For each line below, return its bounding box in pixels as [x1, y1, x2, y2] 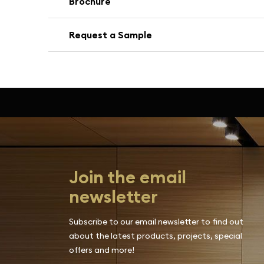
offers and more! [69, 245, 134, 255]
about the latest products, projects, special [69, 230, 242, 241]
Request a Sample [69, 29, 153, 41]
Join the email [69, 166, 186, 188]
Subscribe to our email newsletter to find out [69, 216, 243, 227]
